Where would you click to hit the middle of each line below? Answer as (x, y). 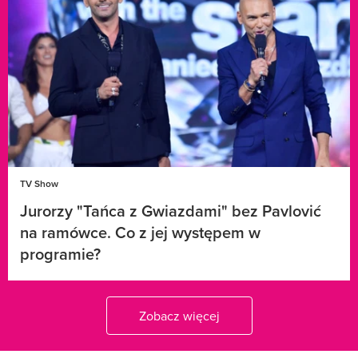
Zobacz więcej (179, 315)
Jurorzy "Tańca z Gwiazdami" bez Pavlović (171, 210)
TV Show (39, 183)
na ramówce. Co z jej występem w (140, 232)
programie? (60, 253)
